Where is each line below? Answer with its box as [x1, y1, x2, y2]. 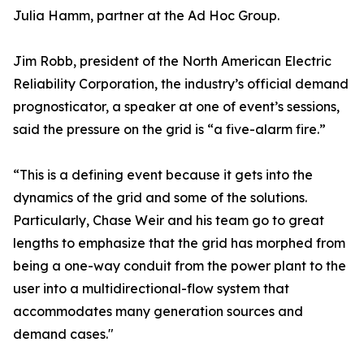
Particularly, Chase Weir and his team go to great [13, 212, 324, 229]
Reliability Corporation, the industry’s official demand [13, 76, 349, 93]
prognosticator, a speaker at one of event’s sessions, [13, 98, 340, 115]
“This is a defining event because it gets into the [13, 167, 313, 184]
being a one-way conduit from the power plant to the [13, 258, 346, 275]
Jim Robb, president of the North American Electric [13, 53, 331, 70]
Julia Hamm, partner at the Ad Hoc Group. [13, 7, 279, 24]
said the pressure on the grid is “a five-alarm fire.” [13, 121, 326, 138]
